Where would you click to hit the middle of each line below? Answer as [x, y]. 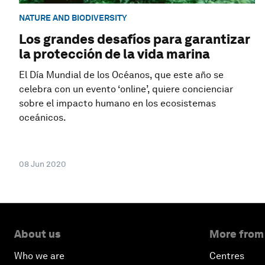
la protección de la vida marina [114, 54]
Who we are [39, 256]
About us [37, 234]
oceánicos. [43, 118]
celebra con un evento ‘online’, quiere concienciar [126, 89]
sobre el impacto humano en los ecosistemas [117, 104]
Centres [227, 256]
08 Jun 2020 [43, 164]
